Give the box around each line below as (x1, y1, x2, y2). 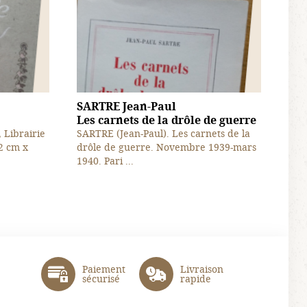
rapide (180, 271, 211, 285)
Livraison (180, 262, 223, 275)
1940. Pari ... (76, 153, 134, 167)
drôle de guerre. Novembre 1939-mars (76, 140, 256, 153)
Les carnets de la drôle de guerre (76, 112, 256, 127)
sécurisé (82, 271, 120, 285)
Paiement (82, 262, 125, 275)
